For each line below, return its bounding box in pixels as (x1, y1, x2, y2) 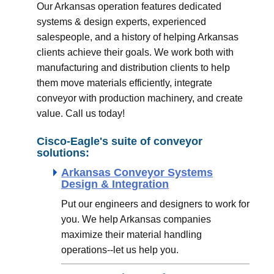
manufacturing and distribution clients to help (37, 62, 230, 73)
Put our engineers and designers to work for (61, 199, 250, 210)
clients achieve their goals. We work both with (37, 47, 234, 58)
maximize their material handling (61, 229, 202, 240)
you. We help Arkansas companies (61, 214, 211, 225)
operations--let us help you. (61, 245, 179, 256)
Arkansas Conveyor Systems (61, 166, 213, 179)
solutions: (37, 147, 89, 160)
